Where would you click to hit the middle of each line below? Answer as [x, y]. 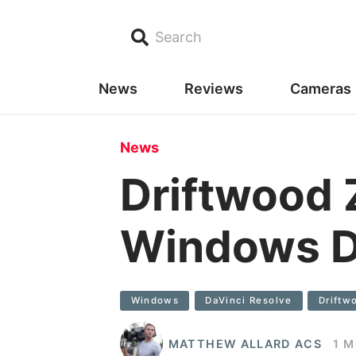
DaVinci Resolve [249, 300]
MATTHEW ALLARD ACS [245, 343]
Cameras [320, 88]
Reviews [213, 88]
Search [179, 37]
